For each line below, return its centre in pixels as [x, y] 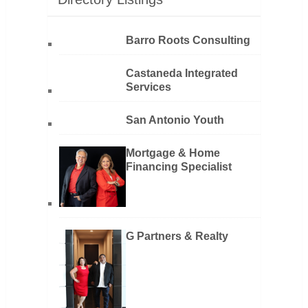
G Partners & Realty [177, 236]
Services [148, 87]
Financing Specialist [178, 167]
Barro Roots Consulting [188, 41]
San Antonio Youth [175, 120]
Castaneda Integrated [181, 74]
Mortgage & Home [173, 153]
